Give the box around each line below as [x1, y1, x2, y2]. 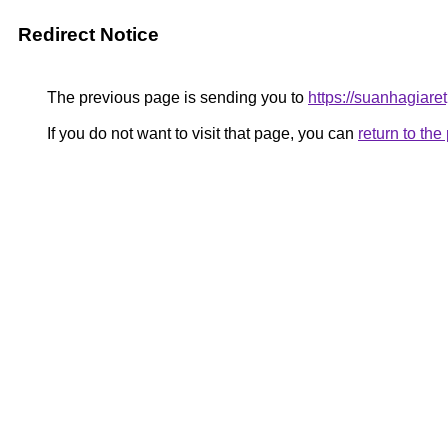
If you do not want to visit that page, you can [43, 125, 358, 142]
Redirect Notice [18, 24, 159, 45]
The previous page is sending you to [43, 89, 308, 106]
